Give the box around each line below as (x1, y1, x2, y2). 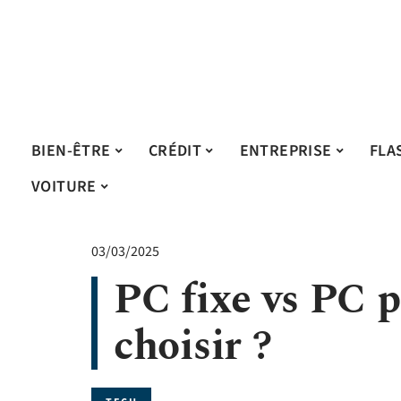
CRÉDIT (148, 139, 202, 162)
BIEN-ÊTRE (31, 139, 111, 162)
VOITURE (31, 175, 97, 198)
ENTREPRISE (239, 139, 332, 162)
